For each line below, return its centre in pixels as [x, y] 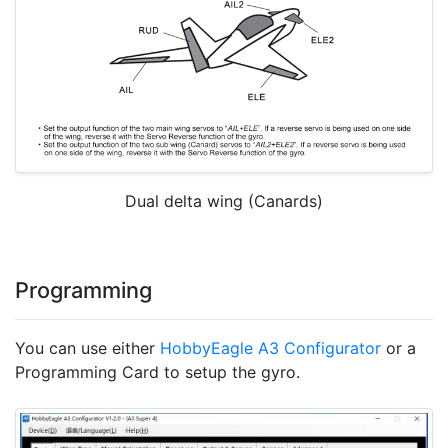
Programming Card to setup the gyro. [157, 372]
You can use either [87, 348]
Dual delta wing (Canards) [224, 201]
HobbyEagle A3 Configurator [270, 348]
